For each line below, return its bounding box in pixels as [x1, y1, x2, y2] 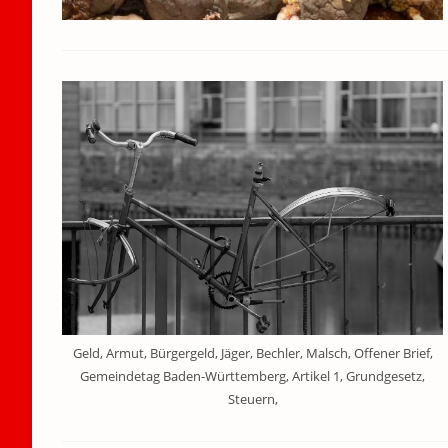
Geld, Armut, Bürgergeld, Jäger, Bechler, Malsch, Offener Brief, [72, 343, 433, 362]
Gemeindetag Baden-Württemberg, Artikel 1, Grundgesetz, [80, 366, 426, 385]
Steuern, [227, 389, 278, 408]
